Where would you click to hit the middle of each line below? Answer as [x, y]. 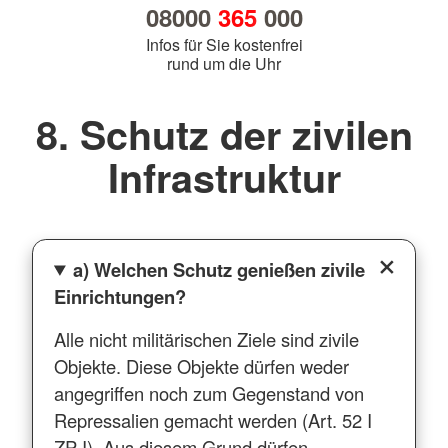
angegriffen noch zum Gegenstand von [208, 392]
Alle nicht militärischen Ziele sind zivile [206, 338]
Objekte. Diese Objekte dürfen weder [201, 365]
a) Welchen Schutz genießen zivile [219, 269]
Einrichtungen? [119, 296]
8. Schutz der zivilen [224, 134]
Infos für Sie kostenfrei [224, 45]
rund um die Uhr [224, 64]
